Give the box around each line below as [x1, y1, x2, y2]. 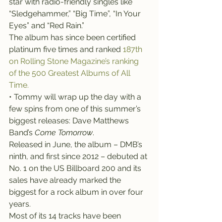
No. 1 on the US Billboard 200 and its [9, 164, 143, 173]
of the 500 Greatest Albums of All [9, 68, 132, 78]
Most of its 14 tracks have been [9, 211, 123, 221]
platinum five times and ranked [9, 45, 123, 54]
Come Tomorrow [35, 128, 93, 137]
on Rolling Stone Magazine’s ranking [9, 56, 141, 66]
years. [9, 199, 31, 209]
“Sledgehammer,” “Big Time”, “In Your [9, 9, 143, 18]
